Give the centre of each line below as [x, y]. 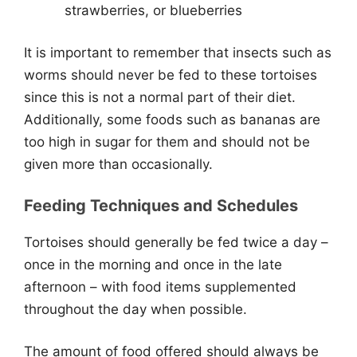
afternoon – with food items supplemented [160, 286]
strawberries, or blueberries [153, 10]
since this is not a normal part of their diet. [160, 97]
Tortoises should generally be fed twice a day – [176, 242]
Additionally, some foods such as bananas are [172, 120]
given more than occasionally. [118, 164]
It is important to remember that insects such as [178, 53]
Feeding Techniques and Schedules [161, 205]
